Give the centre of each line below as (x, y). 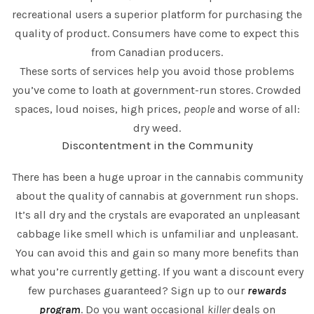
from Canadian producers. (157, 53)
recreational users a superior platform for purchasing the (157, 15)
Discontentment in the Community (157, 145)
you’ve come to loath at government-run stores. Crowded (157, 90)
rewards (267, 291)
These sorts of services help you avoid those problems (157, 71)
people (199, 109)
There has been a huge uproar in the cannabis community (157, 177)
